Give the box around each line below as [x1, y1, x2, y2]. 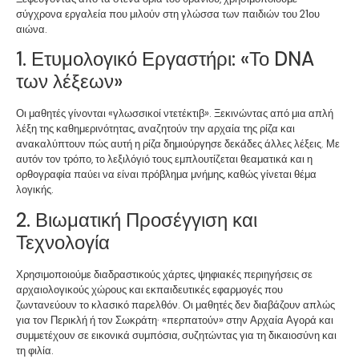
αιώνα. [16, 22, 47, 36]
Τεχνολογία [16, 229, 110, 255]
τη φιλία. [16, 343, 54, 357]
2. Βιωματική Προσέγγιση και [16, 207, 257, 232]
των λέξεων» [16, 69, 123, 95]
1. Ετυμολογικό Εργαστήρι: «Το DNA [16, 46, 314, 72]
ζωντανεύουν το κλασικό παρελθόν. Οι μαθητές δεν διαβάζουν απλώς [16, 297, 335, 312]
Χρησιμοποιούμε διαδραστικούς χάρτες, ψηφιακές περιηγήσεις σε [16, 267, 313, 281]
